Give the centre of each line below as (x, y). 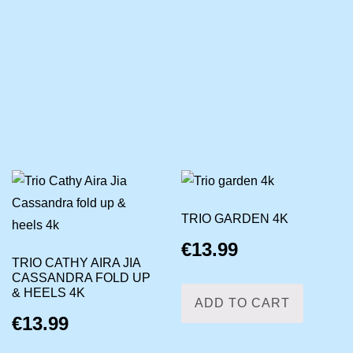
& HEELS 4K (48, 292)
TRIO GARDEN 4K (235, 218)
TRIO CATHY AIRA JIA (76, 262)
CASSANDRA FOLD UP (81, 277)
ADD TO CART (243, 303)
